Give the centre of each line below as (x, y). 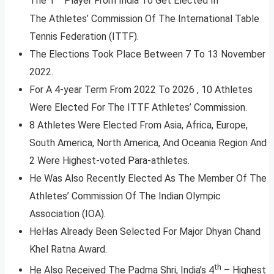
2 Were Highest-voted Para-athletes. (109, 160)
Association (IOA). (68, 213)
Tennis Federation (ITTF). (85, 36)
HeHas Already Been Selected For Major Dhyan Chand (145, 231)
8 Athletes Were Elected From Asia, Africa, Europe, (139, 125)
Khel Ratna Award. (68, 249)
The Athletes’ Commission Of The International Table (144, 18)
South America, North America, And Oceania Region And (148, 143)
